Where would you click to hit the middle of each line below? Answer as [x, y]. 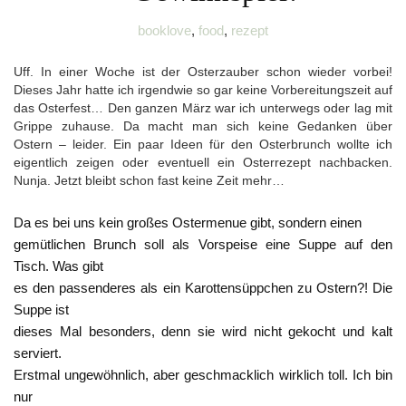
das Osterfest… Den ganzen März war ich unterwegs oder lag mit [203, 108]
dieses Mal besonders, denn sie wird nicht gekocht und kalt [203, 332]
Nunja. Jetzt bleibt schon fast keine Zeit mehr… [151, 181]
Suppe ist [41, 310]
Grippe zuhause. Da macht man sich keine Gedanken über [203, 126]
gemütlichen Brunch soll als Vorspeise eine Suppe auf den [203, 245]
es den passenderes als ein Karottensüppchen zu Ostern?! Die [203, 288]
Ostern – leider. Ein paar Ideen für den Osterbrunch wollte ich [203, 145]
